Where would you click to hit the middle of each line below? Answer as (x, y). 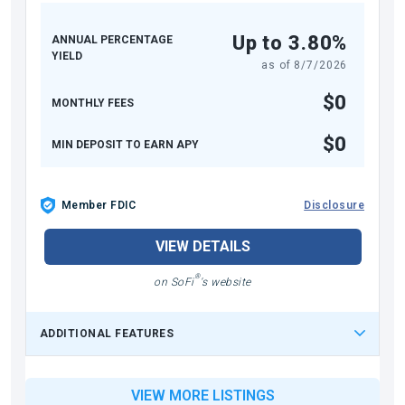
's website (226, 282)
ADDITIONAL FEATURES (107, 333)
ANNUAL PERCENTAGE (112, 39)
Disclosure (334, 205)
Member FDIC (99, 205)
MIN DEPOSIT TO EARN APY (125, 144)
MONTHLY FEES (93, 103)
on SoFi (174, 282)
